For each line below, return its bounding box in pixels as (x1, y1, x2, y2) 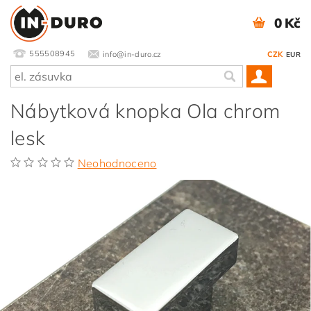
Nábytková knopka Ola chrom (10, 99, 280, 123)
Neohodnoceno (77, 156, 157, 170)
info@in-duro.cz (102, 49, 162, 59)
